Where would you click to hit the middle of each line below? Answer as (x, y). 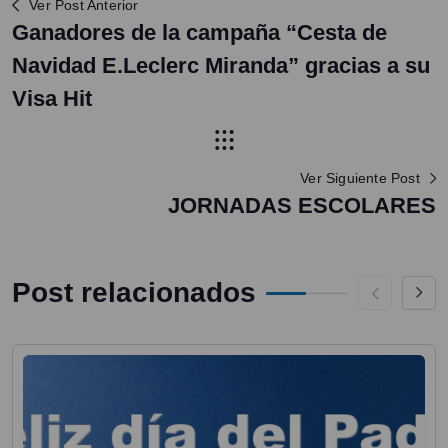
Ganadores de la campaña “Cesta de (199, 33)
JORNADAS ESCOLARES (302, 206)
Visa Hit (52, 99)
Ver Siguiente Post (360, 178)
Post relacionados (134, 293)
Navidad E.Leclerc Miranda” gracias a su (221, 66)
